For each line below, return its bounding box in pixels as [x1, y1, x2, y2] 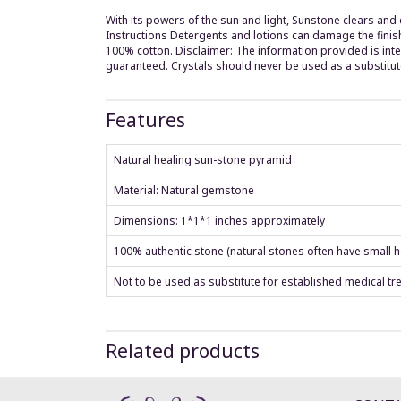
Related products [106, 337, 260, 363]
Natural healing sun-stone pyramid [114, 151, 292, 167]
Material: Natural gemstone [114, 182, 254, 198]
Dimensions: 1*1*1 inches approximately [114, 212, 325, 228]
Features [106, 107, 185, 132]
